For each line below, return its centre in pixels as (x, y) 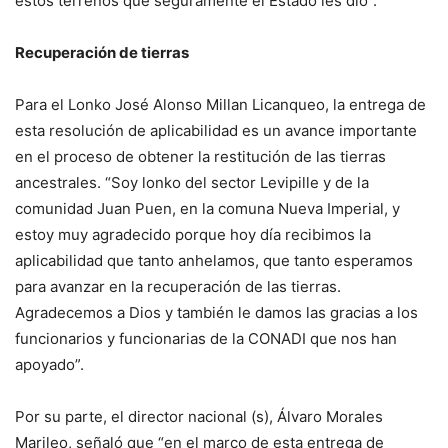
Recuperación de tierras (102, 52)
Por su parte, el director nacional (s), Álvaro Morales (199, 416)
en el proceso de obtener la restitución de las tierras (200, 156)
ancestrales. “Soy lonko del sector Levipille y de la (192, 182)
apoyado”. (49, 364)
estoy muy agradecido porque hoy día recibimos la (193, 234)
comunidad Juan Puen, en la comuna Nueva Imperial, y (207, 208)
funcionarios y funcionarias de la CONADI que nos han (206, 338)
